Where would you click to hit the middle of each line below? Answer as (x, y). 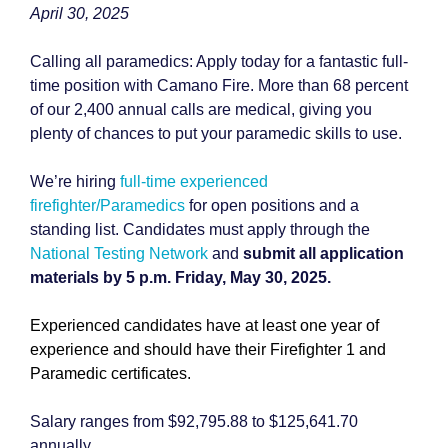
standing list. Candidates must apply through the (200, 229)
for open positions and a (272, 205)
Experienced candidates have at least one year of (204, 325)
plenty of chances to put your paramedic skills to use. (216, 133)
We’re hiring (75, 181)
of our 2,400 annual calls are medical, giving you (201, 109)
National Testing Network (119, 253)
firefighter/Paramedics (107, 205)
